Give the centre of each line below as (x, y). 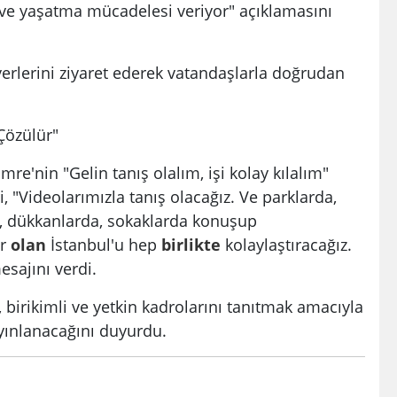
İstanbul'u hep (104, 244)
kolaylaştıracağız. (286, 244)
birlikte (191, 244)
